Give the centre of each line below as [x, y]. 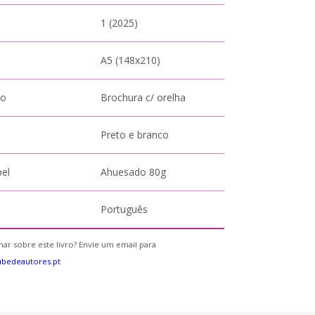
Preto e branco [135, 135]
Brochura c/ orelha [143, 97]
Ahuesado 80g [134, 172]
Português [124, 209]
